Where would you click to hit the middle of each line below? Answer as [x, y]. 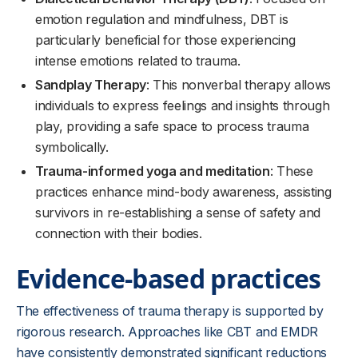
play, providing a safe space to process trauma [172, 126]
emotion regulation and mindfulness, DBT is [162, 19]
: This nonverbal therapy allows [238, 85]
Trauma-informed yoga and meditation [153, 171]
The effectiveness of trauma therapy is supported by [170, 311]
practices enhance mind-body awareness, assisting [183, 192]
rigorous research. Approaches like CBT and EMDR [167, 332]
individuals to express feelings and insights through [183, 105]
